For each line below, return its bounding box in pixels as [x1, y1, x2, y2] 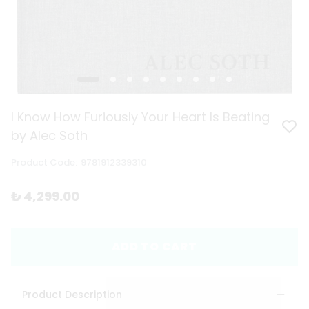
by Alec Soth [11, 127, 88, 145]
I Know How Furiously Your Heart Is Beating [11, 108, 270, 126]
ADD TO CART [112, 239, 197, 255]
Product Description [22, 288, 122, 302]
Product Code [11, 156, 75, 170]
